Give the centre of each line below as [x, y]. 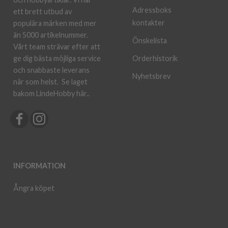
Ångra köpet [34, 188]
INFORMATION [39, 165]
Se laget [75, 81]
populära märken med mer [55, 23]
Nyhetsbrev [151, 76]
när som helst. [37, 81]
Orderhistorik [155, 58]
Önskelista [150, 40]
